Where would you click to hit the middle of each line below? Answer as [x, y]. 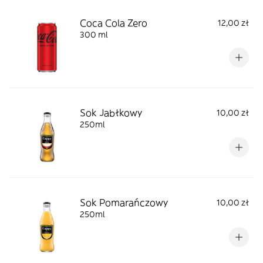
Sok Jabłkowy [111, 113]
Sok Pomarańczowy [124, 203]
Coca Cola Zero [114, 23]
